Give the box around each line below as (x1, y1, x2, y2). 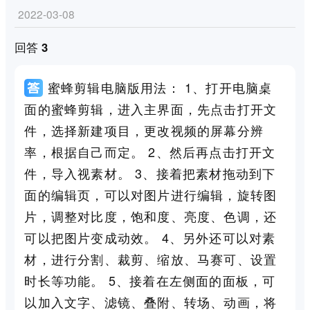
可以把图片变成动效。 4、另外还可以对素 (24, 228, 276, 247)
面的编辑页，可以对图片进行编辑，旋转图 (24, 185, 277, 204)
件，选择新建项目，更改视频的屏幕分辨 (24, 121, 264, 140)
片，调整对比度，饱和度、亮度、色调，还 (24, 207, 277, 226)
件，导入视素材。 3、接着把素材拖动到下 (24, 164, 276, 183)
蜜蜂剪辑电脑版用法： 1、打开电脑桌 (47, 78, 273, 97)
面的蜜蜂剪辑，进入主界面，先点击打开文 (24, 100, 277, 118)
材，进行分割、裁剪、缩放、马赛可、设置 (24, 250, 277, 268)
